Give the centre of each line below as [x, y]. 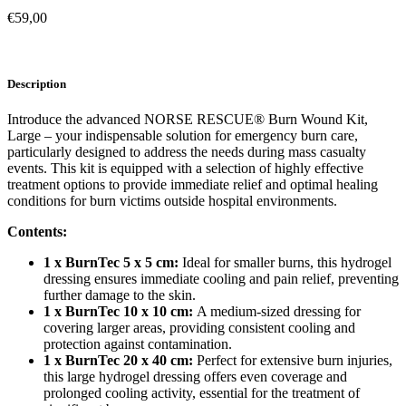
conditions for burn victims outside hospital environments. [172, 201]
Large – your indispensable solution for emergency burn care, [183, 136]
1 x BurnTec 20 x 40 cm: [118, 361]
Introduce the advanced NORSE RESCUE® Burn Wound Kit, [188, 120]
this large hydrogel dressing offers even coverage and [195, 377]
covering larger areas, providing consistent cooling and [199, 328]
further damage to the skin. [120, 295]
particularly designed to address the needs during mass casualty [187, 152]
